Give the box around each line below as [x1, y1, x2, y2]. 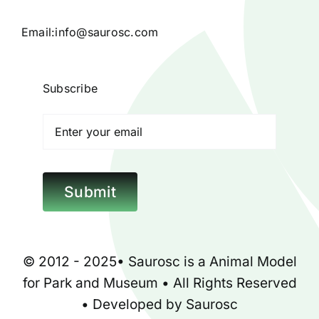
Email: [21, 24, 56, 39]
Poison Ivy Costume [19, 158, 145, 174]
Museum [103, 274, 158, 291]
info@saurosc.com [55, 24, 159, 39]
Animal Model [209, 253, 297, 270]
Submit [63, 182, 116, 201]
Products [19, 17, 77, 33]
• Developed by [81, 296, 186, 313]
